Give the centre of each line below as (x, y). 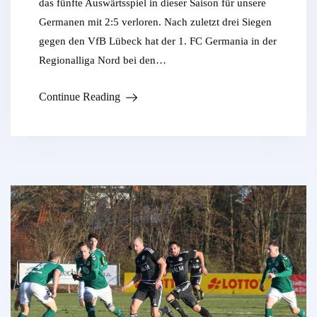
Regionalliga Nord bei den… (103, 60)
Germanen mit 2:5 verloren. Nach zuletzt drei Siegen (155, 22)
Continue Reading (80, 97)
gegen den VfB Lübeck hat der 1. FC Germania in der (158, 41)
